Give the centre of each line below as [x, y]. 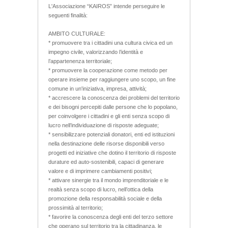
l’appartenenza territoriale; [80, 61]
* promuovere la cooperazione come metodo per [108, 70]
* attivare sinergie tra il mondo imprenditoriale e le [108, 180]
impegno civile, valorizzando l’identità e [96, 52]
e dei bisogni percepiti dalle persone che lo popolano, [113, 107]
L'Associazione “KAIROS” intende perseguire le [107, 6]
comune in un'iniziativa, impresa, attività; [97, 88]
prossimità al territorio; [76, 207]
